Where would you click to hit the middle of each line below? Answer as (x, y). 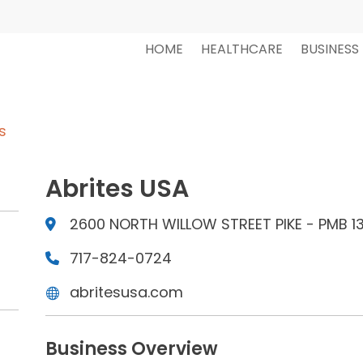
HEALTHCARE (241, 49)
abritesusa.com (126, 292)
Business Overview (131, 348)
